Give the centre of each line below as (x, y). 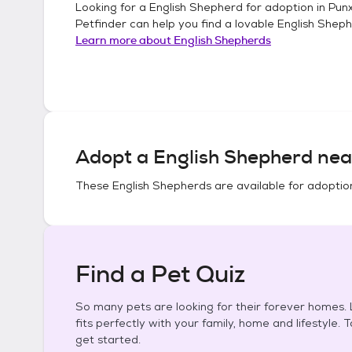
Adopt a (114, 157)
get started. (108, 339)
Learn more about (125, 40)
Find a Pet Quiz (160, 274)
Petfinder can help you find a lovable (176, 23)
